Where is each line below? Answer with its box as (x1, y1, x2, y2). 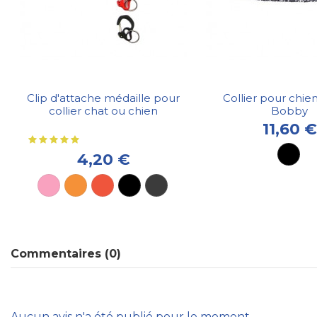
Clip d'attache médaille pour (27, 91, 180, 105)
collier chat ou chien (49, 103, 158, 117)
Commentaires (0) (11, 247, 121, 261)
